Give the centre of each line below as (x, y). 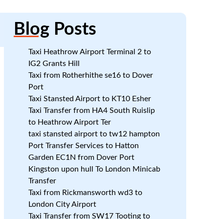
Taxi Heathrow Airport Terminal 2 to (89, 52)
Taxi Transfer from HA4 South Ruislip (91, 110)
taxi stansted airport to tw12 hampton (94, 134)
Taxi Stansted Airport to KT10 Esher (89, 99)
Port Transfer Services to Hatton (83, 146)
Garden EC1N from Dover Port (81, 157)
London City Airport (62, 204)
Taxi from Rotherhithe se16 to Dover (90, 75)
